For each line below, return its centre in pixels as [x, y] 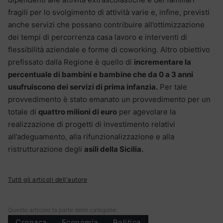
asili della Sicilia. [114, 149]
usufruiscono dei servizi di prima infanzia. [83, 87]
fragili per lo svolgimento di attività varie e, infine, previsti [109, 12]
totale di [23, 111]
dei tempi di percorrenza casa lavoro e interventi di [98, 37]
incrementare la [163, 62]
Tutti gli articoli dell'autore [48, 179]
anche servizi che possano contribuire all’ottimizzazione [106, 24]
